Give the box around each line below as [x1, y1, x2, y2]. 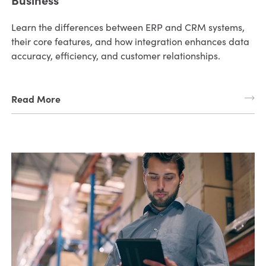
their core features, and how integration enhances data [11, 35, 249, 48]
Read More [11, 92, 61, 106]
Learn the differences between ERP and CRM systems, [11, 21, 245, 34]
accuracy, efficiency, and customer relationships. [11, 49, 220, 62]
